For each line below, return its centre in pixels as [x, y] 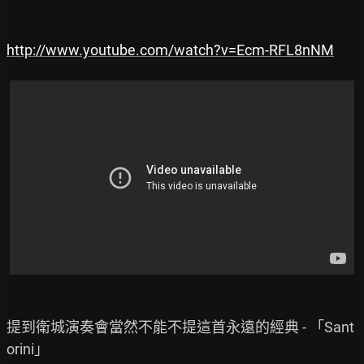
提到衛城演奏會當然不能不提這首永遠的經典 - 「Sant [180, 327]
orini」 [28, 349]
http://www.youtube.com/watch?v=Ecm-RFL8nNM [170, 50]
